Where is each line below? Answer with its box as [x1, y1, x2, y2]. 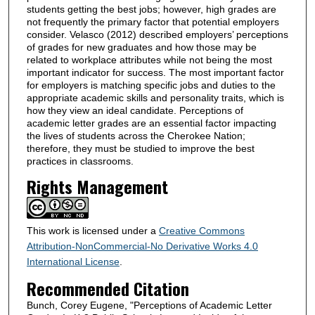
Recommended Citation [26, 275, 189, 301]
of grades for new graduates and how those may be [26, 41, 257, 53]
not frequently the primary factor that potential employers [26, 16, 279, 28]
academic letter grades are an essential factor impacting [26, 117, 276, 129]
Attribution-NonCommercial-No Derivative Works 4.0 [26, 240, 258, 252]
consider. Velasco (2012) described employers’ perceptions [26, 29, 288, 41]
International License [26, 256, 120, 268]
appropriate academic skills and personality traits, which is [26, 92, 284, 104]
